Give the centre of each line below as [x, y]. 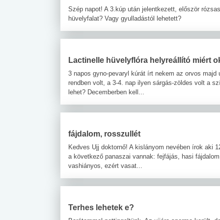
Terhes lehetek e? [101, 207]
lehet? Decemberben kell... [106, 92]
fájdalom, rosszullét [104, 134]
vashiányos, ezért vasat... [105, 165]
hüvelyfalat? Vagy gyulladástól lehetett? [125, 18]
